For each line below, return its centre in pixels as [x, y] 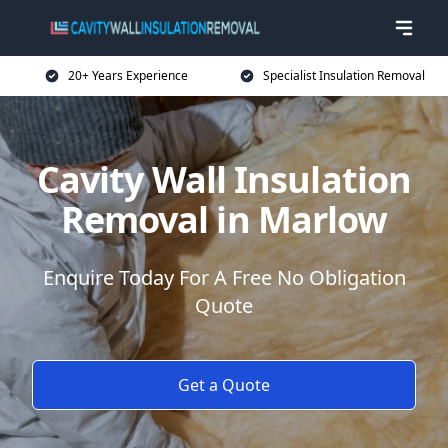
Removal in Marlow [224, 219]
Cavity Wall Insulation [224, 179]
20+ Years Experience [128, 75]
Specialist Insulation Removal [344, 75]
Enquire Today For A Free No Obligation [224, 277]
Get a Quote [224, 385]
